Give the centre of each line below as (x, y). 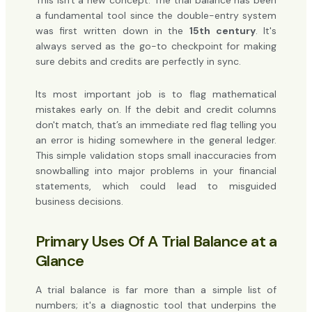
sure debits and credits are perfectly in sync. (138, 62)
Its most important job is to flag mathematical (156, 94)
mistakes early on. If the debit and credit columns (156, 109)
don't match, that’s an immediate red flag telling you (156, 124)
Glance (60, 260)
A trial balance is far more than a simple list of (156, 290)
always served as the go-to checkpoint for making (156, 46)
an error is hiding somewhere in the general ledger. (156, 140)
